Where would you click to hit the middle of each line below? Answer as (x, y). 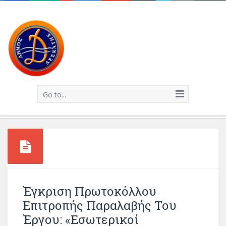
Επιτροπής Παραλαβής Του (100, 205)
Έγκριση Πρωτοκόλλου (90, 191)
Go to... (54, 95)
